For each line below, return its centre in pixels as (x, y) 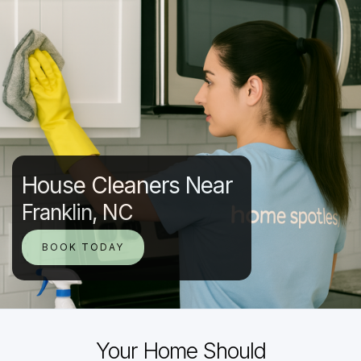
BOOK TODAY (83, 247)
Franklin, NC (77, 212)
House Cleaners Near (127, 185)
